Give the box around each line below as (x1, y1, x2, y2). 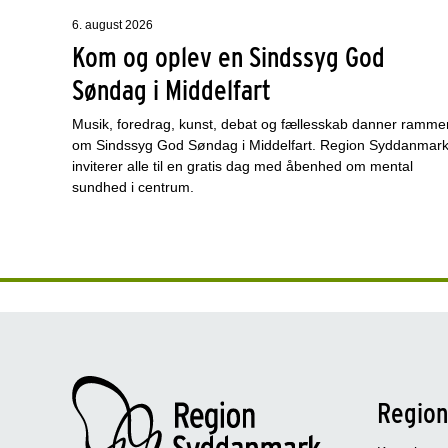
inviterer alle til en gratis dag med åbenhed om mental (72, 157, 413, 174)
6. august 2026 (72, 17, 153, 32)
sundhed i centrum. (72, 178, 194, 195)
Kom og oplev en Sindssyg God (72, 39, 385, 74)
